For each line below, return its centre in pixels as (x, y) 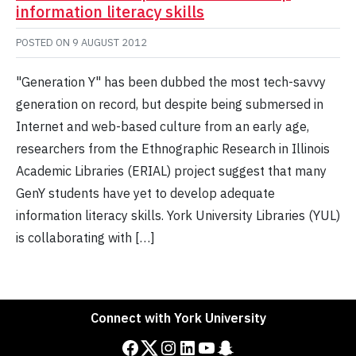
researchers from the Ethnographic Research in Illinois (173, 149)
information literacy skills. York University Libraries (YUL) (178, 216)
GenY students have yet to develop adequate (145, 193)
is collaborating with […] (85, 238)
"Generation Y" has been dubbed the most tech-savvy (171, 82)
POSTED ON (44, 43)
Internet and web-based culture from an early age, (163, 127)
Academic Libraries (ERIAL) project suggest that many (171, 171)
